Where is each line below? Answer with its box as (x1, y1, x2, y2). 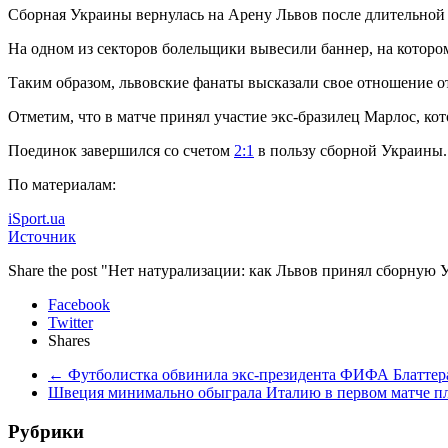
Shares (48, 332, 90, 350)
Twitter (48, 314, 93, 332)
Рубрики (8, 420, 84, 442)
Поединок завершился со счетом (8, 142, 234, 160)
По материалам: (8, 176, 116, 194)
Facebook (48, 296, 110, 314)
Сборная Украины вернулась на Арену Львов (8, 6, 322, 24)
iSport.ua (8, 210, 65, 228)
